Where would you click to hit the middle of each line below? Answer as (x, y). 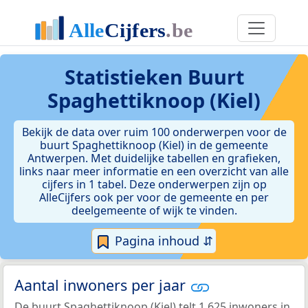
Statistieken (126, 77)
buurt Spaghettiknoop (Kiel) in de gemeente (154, 145)
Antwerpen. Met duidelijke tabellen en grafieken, (154, 158)
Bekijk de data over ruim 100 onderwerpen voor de (154, 132)
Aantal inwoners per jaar (102, 285)
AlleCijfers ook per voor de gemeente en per (154, 197)
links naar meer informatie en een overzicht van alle (154, 171)
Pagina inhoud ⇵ (162, 241)
